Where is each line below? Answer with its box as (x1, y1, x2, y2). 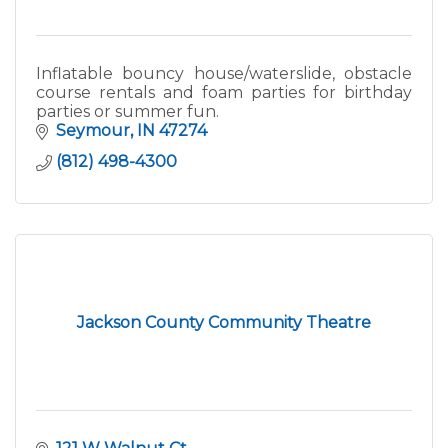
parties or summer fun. (36, 102, 219, 122)
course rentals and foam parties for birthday (36, 83, 412, 103)
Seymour (56, 121, 130, 141)
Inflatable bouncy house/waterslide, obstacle (36, 64, 412, 84)
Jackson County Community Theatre (77, 313, 371, 333)
